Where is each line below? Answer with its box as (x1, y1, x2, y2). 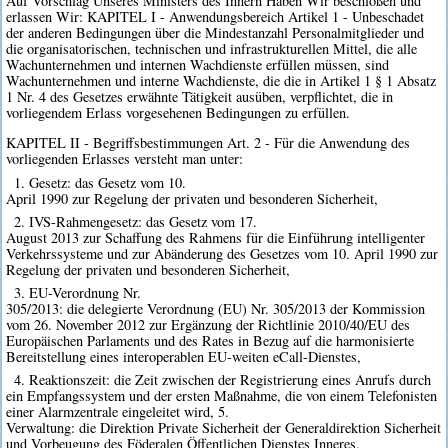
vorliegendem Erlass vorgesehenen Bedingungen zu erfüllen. (6, 102, 351, 122)
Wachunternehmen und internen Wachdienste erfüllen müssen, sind (6, 54, 390, 74)
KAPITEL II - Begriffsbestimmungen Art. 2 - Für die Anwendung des (6, 133, 411, 153)
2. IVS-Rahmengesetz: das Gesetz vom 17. (13, 211, 257, 231)
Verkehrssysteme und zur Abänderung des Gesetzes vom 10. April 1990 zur (6, 243, 439, 263)
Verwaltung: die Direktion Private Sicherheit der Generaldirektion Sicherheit (6, 418, 442, 438)
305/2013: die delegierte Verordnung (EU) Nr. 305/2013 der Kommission (6, 298, 426, 318)
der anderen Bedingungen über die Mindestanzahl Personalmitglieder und (6, 22, 425, 42)
